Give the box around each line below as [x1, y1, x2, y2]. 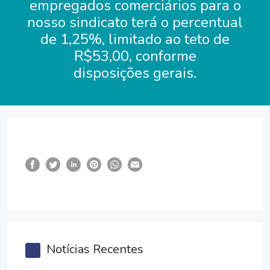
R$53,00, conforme [74, 46, 196, 66]
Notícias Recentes [46, 241, 143, 258]
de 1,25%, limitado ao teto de [40, 29, 230, 49]
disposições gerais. [74, 63, 196, 83]
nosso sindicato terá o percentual [27, 12, 243, 32]
